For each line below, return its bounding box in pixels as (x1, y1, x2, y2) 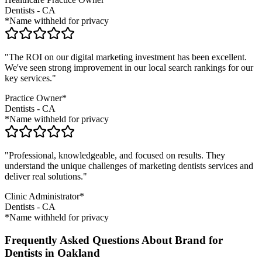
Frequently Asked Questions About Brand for (5, 234, 223, 247)
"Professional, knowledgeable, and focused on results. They (5, 150, 225, 161)
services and (206, 161, 253, 171)
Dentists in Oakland (5, 247, 100, 260)
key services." (5, 73, 56, 84)
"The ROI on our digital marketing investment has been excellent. (5, 52, 247, 63)
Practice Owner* (5, 93, 67, 104)
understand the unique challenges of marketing (5, 161, 176, 171)
